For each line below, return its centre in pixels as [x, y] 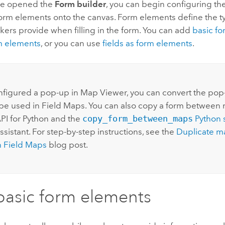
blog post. [67, 144]
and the [65, 118]
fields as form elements [148, 43]
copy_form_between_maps [137, 118]
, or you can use [72, 43]
